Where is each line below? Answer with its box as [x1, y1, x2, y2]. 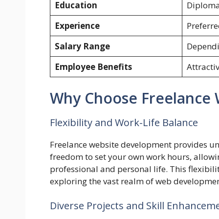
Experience [54, 20, 100, 31]
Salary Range [54, 40, 110, 52]
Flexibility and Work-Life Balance [50, 116, 198, 130]
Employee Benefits [54, 61, 132, 72]
